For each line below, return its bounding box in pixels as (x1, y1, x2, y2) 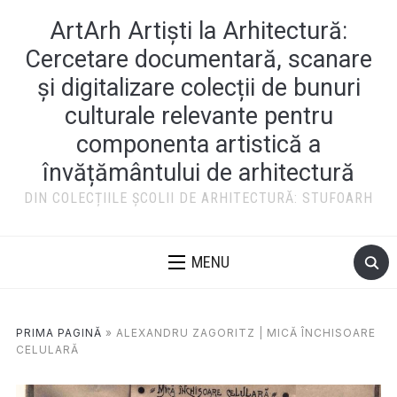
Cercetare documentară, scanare (25, 45, 372, 74)
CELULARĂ (15, 343, 79, 356)
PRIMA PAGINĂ (15, 326, 102, 339)
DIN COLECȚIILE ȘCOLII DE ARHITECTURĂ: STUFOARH (24, 190, 373, 206)
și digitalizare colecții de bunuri (36, 74, 361, 102)
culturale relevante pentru (64, 102, 333, 130)
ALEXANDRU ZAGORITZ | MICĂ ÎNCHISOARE (115, 326, 376, 339)
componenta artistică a (76, 130, 321, 159)
